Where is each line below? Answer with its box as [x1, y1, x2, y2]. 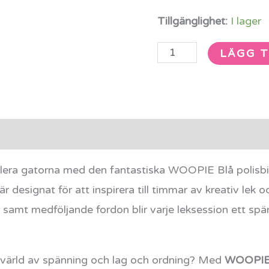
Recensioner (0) [43, 127, 122, 141]
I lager [231, 14, 262, 28]
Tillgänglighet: [157, 14, 228, 28]
